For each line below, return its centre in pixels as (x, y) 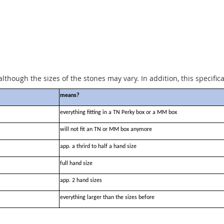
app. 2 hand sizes (82, 180)
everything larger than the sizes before (107, 197)
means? (70, 95)
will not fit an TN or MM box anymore (106, 129)
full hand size (76, 163)
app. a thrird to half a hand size (98, 146)
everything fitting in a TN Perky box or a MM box (118, 112)
